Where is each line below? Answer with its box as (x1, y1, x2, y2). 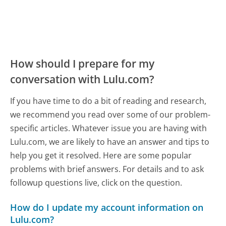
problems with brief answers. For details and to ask (10, 163, 204, 175)
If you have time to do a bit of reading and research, (10, 95, 207, 106)
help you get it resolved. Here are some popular (10, 149, 192, 161)
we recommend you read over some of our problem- (10, 108, 211, 120)
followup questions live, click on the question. (10, 177, 183, 188)
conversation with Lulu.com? (10, 72, 155, 87)
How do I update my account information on (10, 201, 204, 214)
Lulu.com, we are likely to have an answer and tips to (10, 136, 210, 147)
